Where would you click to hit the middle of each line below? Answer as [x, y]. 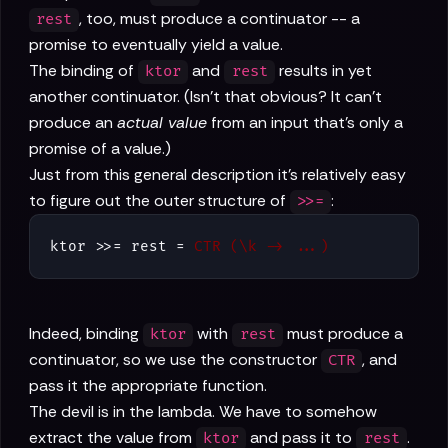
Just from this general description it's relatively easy [217, 175]
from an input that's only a [305, 123]
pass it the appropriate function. [148, 386]
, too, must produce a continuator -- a [220, 19]
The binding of [83, 71]
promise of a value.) [100, 149]
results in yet [323, 71]
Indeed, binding [86, 334]
